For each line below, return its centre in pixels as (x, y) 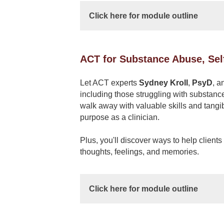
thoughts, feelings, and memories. (139, 151)
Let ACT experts (109, 82)
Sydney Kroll (163, 82)
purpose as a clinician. (119, 117)
